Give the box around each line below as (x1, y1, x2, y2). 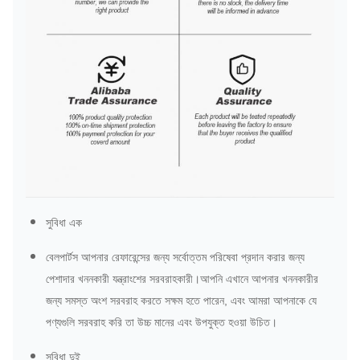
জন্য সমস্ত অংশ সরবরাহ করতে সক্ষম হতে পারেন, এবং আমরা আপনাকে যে (46, 294, 317, 308)
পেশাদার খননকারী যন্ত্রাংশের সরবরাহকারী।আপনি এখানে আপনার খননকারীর (46, 272, 318, 286)
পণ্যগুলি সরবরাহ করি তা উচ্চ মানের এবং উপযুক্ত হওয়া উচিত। (46, 316, 277, 329)
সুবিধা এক (46, 216, 82, 230)
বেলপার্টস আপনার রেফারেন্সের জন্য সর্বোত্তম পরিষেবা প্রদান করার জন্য (46, 251, 305, 264)
